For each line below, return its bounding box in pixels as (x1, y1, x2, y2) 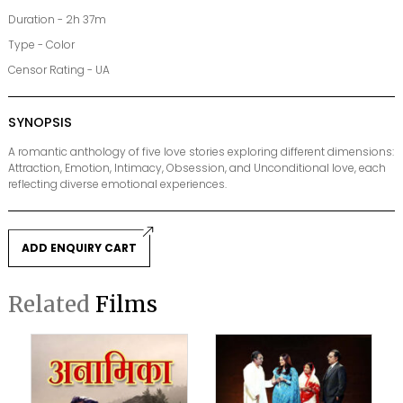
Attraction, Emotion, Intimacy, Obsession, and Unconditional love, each (8, 160, 386, 176)
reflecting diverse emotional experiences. (8, 176, 227, 193)
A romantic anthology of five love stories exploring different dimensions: (8, 144, 394, 160)
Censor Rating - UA (8, 62, 110, 78)
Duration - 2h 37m (8, 12, 106, 28)
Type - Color (8, 37, 75, 53)
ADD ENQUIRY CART (22, 240, 137, 256)
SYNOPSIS (8, 113, 72, 132)
